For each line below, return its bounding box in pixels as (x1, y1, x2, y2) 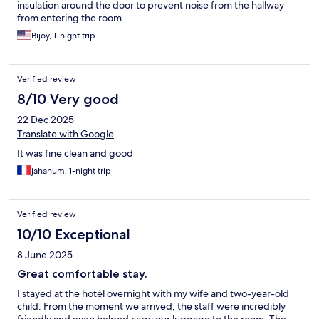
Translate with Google (17, 127, 114, 141)
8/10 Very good (17, 90, 119, 108)
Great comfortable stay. (17, 267, 147, 281)
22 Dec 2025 (17, 113, 74, 127)
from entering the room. (17, 11, 125, 25)
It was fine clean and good (17, 147, 133, 160)
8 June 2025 (17, 249, 73, 262)
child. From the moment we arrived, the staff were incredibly (17, 300, 286, 313)
